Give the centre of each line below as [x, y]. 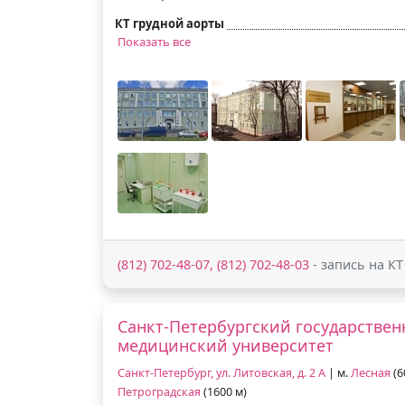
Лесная [371, 372]
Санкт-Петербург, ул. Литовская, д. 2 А [221, 372]
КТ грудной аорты [170, 23]
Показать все [154, 41]
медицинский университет [226, 345]
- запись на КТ [356, 264]
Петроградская [159, 391]
